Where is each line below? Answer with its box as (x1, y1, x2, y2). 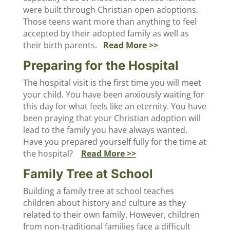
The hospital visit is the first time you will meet (23, 77, 201, 88)
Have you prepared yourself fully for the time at (23, 136, 206, 147)
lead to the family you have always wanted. (23, 124, 187, 136)
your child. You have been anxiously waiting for (23, 89, 204, 100)
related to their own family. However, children (23, 209, 200, 220)
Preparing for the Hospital (23, 58, 179, 73)
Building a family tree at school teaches (23, 185, 174, 197)
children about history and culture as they (23, 197, 186, 208)
